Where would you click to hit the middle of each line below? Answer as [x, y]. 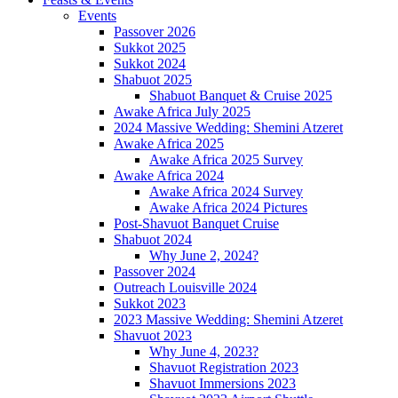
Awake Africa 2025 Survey [226, 160]
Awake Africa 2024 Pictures [228, 208]
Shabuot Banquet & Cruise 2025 [241, 96]
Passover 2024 [155, 272]
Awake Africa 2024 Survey [226, 192]
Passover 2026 [155, 32]
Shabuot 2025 [153, 80]
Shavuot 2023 [153, 336]
